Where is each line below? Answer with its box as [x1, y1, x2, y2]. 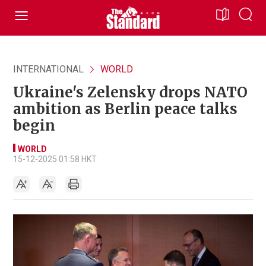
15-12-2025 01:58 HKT [13, 154, 97, 164]
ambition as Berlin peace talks [13, 100, 237, 118]
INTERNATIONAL [13, 64, 84, 75]
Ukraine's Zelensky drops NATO [13, 83, 248, 102]
